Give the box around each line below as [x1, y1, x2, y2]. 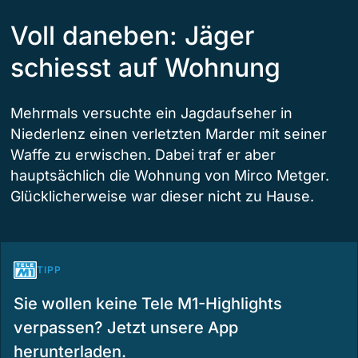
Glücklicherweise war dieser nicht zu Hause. [10, 187, 314, 205]
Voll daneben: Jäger [10, 19, 254, 51]
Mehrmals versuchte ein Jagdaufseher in [10, 104, 292, 121]
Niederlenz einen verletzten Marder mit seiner [10, 125, 327, 142]
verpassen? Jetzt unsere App [14, 317, 238, 337]
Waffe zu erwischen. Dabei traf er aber [10, 145, 276, 163]
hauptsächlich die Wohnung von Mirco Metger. [10, 166, 329, 184]
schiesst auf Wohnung [10, 51, 280, 83]
